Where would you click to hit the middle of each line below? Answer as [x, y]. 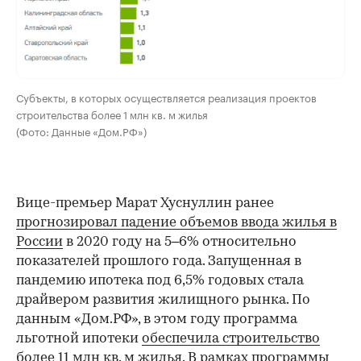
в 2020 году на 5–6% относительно [180, 242]
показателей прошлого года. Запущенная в [159, 261]
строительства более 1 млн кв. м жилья [112, 113]
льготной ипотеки [79, 338]
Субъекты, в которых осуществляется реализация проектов [166, 96]
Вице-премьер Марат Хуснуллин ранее [145, 203]
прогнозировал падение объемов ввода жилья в [176, 222]
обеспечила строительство [231, 338]
